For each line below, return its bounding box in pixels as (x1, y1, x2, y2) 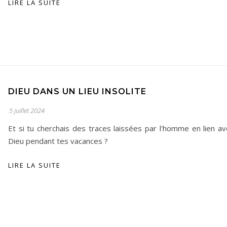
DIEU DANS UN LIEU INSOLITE (8, 87, 146, 96)
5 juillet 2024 (9, 106, 45, 115)
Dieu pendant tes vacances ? (8, 136, 108, 146)
